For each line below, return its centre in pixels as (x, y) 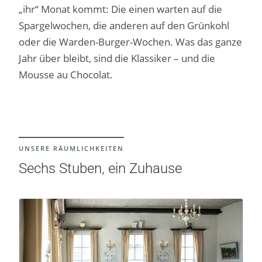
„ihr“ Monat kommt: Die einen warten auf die (121, 9)
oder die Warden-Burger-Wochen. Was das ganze (131, 42)
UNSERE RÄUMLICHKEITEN (72, 149)
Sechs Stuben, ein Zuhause (101, 169)
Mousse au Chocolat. (66, 75)
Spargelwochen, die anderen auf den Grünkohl (124, 26)
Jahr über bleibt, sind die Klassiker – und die (117, 58)
